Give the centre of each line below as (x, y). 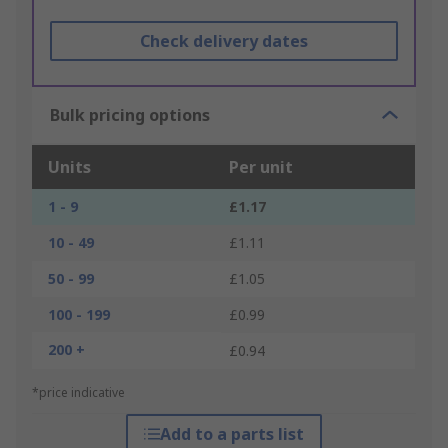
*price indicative (78, 393)
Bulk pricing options (130, 115)
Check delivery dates (223, 41)
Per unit (261, 167)
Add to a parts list (231, 434)
